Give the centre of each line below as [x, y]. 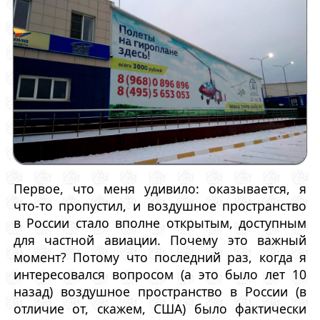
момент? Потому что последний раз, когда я [160, 257]
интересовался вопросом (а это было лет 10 [160, 274]
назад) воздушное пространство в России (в [160, 291]
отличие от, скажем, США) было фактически [160, 308]
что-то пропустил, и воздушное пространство [160, 205]
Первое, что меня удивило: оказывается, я [160, 188]
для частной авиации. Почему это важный [160, 240]
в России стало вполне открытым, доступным [160, 222]
